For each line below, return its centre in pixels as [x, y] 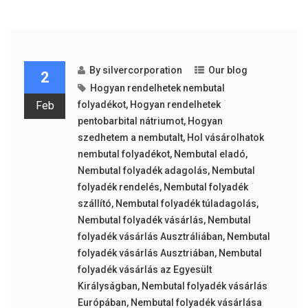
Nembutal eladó [209, 154]
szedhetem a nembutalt [130, 137]
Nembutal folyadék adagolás [142, 170]
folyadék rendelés [118, 187]
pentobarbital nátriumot [130, 121]
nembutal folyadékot [123, 154]
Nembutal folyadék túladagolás [186, 203]
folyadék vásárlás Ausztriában [146, 253]
